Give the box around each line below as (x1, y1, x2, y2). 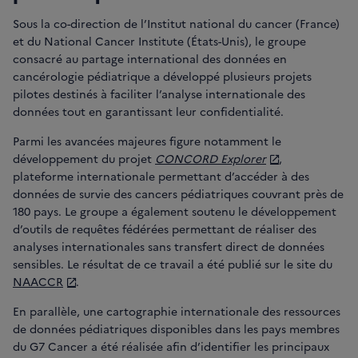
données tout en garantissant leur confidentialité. (13, 103, 284, 120)
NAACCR (13, 273, 63, 290)
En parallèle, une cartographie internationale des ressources (13, 303, 340, 320)
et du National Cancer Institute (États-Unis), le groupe (13, 33, 306, 50)
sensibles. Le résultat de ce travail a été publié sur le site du (13, 256, 332, 272)
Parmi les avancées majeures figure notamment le (13, 133, 281, 149)
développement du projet (13, 150, 155, 167)
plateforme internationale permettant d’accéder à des (13, 168, 309, 185)
